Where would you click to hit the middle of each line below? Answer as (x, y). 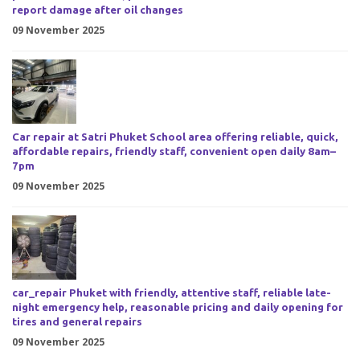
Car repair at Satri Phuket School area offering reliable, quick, (175, 137)
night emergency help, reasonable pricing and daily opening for (178, 308)
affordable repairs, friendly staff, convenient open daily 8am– (174, 152)
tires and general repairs (77, 322)
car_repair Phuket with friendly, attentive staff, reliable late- (172, 293)
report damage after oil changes (98, 10)
